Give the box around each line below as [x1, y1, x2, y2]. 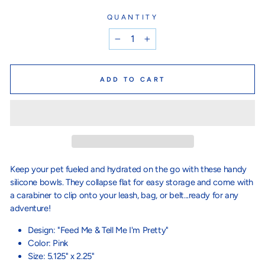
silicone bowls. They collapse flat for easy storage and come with [10, 176, 254, 188]
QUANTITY [106, 13, 159, 21]
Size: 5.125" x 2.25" [28, 250, 97, 261]
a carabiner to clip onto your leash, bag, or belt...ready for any [10, 189, 239, 201]
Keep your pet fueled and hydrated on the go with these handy [10, 163, 247, 174]
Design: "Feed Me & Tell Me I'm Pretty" [28, 224, 171, 235]
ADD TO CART [99, 75, 166, 83]
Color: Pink [28, 237, 68, 248]
